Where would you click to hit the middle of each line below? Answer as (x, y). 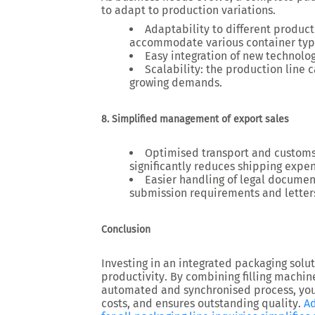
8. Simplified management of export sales (195, 119)
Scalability (173, 69)
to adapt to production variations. (188, 10)
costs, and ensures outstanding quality (200, 303)
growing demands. (176, 83)
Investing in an (140, 263)
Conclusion (126, 230)
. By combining (204, 277)
